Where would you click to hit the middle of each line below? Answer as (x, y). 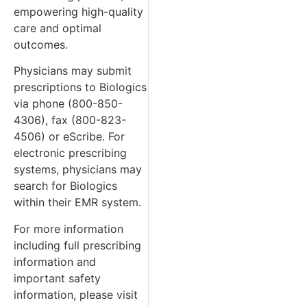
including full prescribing (77, 245)
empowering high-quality (78, 11)
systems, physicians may (78, 170)
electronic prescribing (70, 153)
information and (55, 261)
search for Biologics (65, 186)
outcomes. (41, 44)
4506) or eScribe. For (69, 137)
